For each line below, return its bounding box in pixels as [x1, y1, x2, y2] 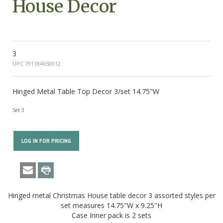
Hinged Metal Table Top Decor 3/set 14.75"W [12, 86, 159, 96]
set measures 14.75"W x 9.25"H [61, 201, 162, 211]
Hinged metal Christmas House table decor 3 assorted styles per [7, 191, 216, 201]
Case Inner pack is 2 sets [72, 211, 151, 221]
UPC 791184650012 [12, 59, 67, 67]
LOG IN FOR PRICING [21, 137, 71, 144]
